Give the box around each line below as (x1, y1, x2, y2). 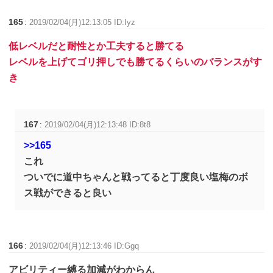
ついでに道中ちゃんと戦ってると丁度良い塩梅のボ (24, 171, 249, 182)
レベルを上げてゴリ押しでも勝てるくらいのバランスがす (9, 56, 263, 67)
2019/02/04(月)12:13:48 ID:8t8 (44, 119, 151, 129)
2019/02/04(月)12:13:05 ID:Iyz (29, 17, 136, 27)
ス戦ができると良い (24, 187, 112, 198)
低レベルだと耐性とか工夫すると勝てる (9, 40, 185, 51)
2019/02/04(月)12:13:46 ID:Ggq (29, 241, 140, 250)
